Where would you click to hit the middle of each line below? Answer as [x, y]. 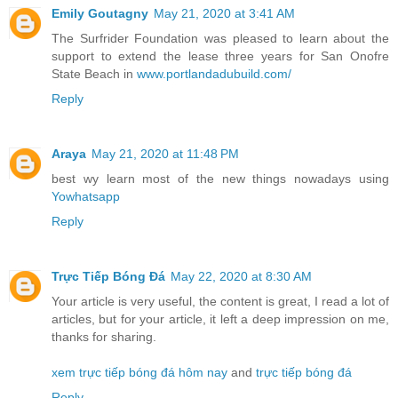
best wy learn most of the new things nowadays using [220, 178]
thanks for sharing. [104, 336]
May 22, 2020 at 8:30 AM [241, 276]
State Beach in [94, 73]
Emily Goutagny [100, 13]
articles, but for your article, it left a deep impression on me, [220, 318]
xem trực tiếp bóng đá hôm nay [139, 372]
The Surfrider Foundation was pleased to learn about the [220, 38]
